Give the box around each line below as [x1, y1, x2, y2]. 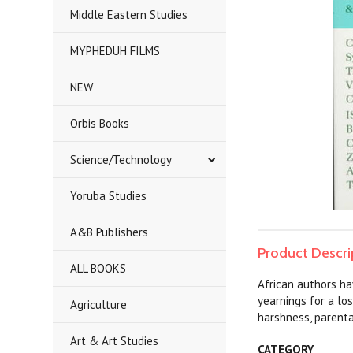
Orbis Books [70, 116, 130, 131]
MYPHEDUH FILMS [70, 43, 161, 58]
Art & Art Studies [70, 333, 159, 348]
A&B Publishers [70, 225, 149, 240]
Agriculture [70, 297, 128, 312]
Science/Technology [70, 152, 173, 167]
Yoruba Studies [70, 188, 147, 203]
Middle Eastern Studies [70, 7, 188, 22]
